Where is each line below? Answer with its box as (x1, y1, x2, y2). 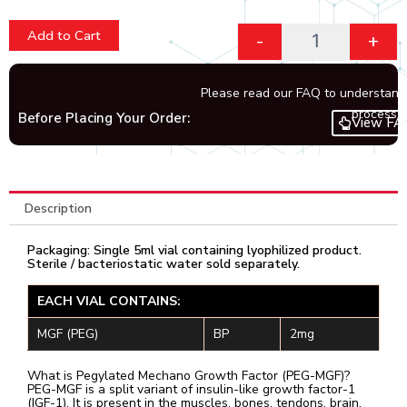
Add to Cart (27, 26, 101, 45)
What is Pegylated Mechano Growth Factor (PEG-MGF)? (27, 366, 350, 384)
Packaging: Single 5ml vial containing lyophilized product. (27, 241, 362, 259)
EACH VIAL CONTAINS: (37, 292, 181, 310)
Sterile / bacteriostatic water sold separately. (27, 254, 300, 273)
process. (351, 104, 400, 123)
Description (24, 199, 92, 217)
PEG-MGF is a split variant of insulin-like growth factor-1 (27, 380, 355, 398)
